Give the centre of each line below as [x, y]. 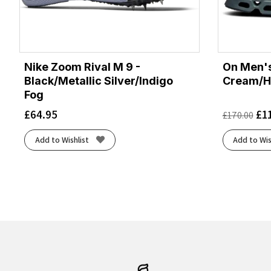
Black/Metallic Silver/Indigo [99, 80]
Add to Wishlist [62, 140]
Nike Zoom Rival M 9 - [82, 67]
